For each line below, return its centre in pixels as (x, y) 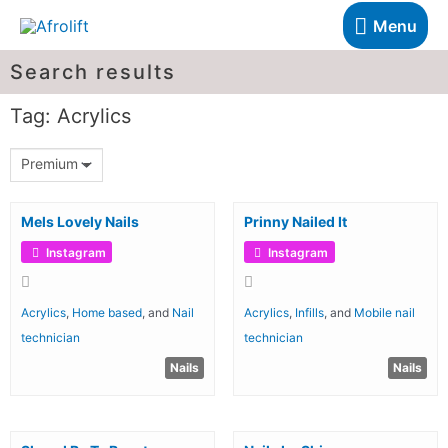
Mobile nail (384, 312)
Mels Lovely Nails (80, 221)
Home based (107, 312)
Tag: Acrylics (70, 115)
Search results (93, 71)
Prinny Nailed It (295, 221)
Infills (309, 312)
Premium (49, 163)
